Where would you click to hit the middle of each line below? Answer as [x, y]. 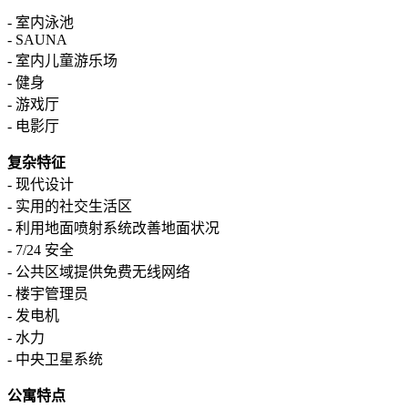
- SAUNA [37, 40]
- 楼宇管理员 [48, 294]
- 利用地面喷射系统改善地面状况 [113, 229]
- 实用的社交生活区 [70, 207]
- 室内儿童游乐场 [62, 61]
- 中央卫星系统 [55, 360]
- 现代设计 [41, 185]
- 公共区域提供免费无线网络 [99, 272]
